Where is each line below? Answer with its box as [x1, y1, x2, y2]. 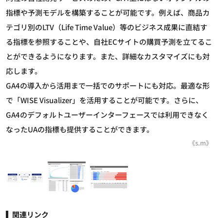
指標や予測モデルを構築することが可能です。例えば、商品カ [6, 7, 210, 18]
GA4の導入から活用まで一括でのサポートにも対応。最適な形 [6, 80, 210, 91]
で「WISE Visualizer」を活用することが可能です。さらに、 [6, 94, 203, 105]
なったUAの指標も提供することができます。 [6, 124, 154, 134]
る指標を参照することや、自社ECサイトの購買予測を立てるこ [6, 36, 212, 47]
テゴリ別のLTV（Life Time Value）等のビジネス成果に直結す [6, 21, 207, 32]
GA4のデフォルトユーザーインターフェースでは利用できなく [6, 109, 209, 120]
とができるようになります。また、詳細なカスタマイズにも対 [6, 51, 210, 61]
